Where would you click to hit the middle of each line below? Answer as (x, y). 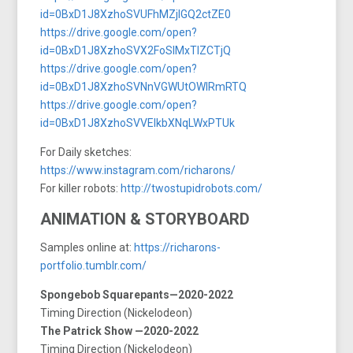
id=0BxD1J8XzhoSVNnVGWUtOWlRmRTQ (144, 86)
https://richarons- (178, 247)
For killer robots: (81, 188)
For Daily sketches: (86, 152)
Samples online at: (87, 247)
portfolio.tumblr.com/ (94, 265)
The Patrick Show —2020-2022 (120, 331)
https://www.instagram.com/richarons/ (138, 170)
